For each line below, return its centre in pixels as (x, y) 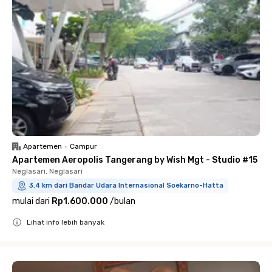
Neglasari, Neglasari (47, 171)
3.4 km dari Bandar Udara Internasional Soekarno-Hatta (126, 185)
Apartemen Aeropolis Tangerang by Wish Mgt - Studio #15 (135, 160)
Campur (83, 146)
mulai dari (31, 201)
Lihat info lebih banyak (66, 222)
